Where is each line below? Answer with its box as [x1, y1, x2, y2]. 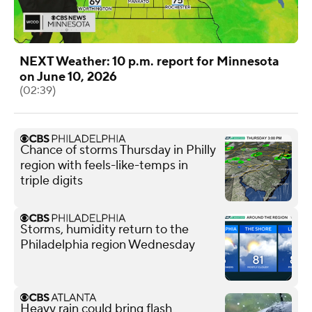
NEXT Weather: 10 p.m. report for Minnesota [19, 53, 279, 70]
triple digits [20, 172, 83, 189]
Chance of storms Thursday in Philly [20, 141, 216, 158]
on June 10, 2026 [19, 68, 117, 85]
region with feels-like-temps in [20, 157, 188, 173]
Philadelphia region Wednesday [20, 236, 195, 253]
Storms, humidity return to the [20, 221, 189, 237]
